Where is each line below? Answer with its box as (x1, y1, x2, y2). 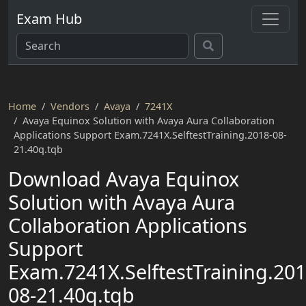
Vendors (51, 100, 89, 113)
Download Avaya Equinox (8, 165, 239, 192)
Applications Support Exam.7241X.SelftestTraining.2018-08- (14, 128, 287, 141)
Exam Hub (16, 10, 82, 28)
